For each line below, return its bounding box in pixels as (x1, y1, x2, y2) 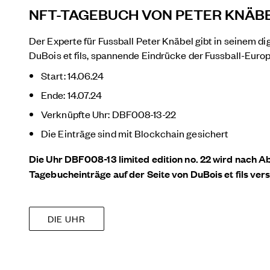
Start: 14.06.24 (41, 68, 104, 82)
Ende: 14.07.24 (41, 87, 102, 101)
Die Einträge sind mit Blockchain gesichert (41, 126, 229, 140)
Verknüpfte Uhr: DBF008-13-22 (41, 107, 176, 121)
